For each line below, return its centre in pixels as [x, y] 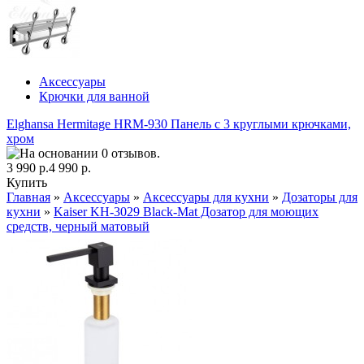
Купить [27, 182]
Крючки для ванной [94, 96]
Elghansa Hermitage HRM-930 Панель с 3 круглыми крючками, [179, 123]
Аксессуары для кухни [206, 197]
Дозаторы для [320, 197]
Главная [28, 197]
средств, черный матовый [78, 226]
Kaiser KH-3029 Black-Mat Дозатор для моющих [186, 211]
